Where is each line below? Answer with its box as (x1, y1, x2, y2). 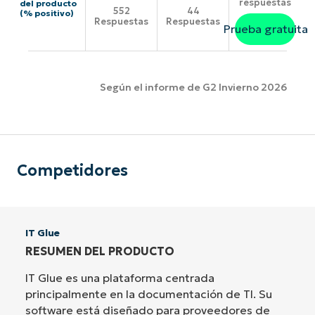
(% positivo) (20, 8, 74, 19)
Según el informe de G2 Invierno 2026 (100, 81, 287, 94)
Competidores (17, 160, 128, 180)
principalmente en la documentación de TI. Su (25, 286, 272, 301)
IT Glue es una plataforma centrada (25, 270, 214, 285)
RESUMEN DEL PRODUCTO (25, 243, 174, 258)
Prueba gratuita (222, 21, 308, 36)
